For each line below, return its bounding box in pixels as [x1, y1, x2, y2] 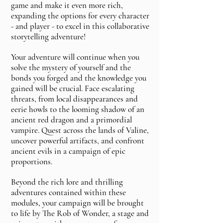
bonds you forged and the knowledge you [11, 73, 146, 84]
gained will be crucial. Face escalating [11, 83, 134, 94]
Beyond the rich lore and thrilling [11, 177, 123, 188]
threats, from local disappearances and [11, 94, 138, 105]
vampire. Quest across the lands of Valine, [11, 125, 149, 136]
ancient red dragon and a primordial [11, 114, 132, 125]
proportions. [11, 156, 52, 167]
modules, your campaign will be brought [11, 198, 144, 209]
